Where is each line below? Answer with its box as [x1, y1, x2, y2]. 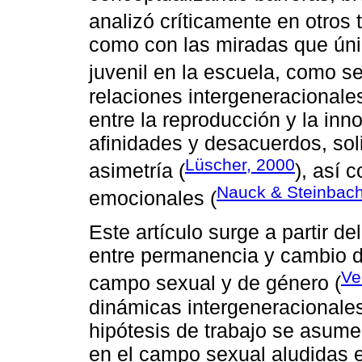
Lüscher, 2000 [185, 154, 295, 174]
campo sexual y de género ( [89, 271, 341, 295]
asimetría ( [89, 158, 185, 182]
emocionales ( [89, 187, 217, 210]
